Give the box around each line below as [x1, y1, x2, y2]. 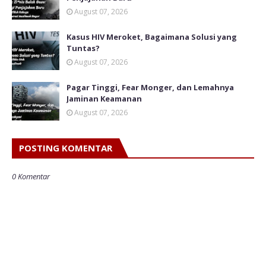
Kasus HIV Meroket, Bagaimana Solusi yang [66, 31, 237, 42]
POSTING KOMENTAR [19, 141, 112, 154]
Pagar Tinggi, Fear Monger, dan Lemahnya [66, 81, 234, 93]
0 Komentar [12, 170, 50, 182]
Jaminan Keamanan [66, 93, 142, 104]
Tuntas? [66, 42, 100, 53]
